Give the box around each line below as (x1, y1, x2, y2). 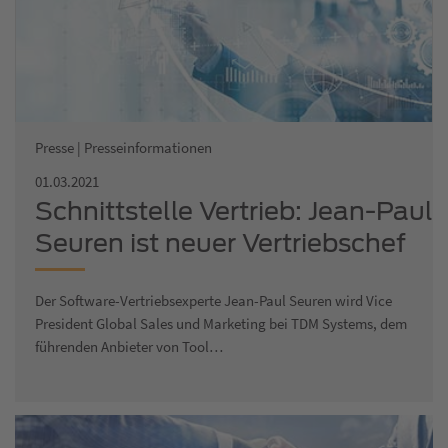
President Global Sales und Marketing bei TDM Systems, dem (35, 314, 407, 334)
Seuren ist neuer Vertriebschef (35, 228, 406, 259)
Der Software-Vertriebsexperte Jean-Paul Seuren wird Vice (35, 291, 392, 311)
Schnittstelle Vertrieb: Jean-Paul (35, 196, 433, 227)
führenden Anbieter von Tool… (35, 337, 223, 357)
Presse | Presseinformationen (35, 138, 212, 158)
